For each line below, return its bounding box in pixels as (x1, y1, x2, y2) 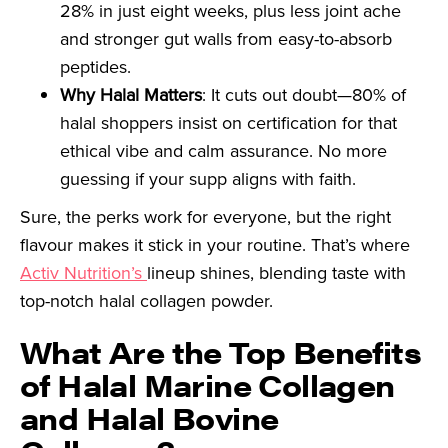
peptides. (60, 54, 131, 81)
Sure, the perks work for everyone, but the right (20, 204, 391, 231)
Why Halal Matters (60, 82, 202, 109)
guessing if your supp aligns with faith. (60, 166, 356, 193)
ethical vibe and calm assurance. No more (60, 138, 387, 165)
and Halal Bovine (20, 396, 279, 440)
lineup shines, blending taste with (147, 260, 406, 287)
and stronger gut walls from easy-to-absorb (60, 26, 392, 53)
